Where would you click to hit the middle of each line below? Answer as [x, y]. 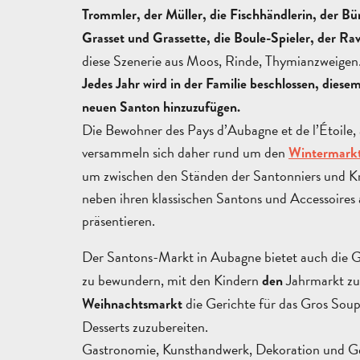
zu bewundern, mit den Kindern [172, 280]
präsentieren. [119, 220]
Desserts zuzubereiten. [145, 327]
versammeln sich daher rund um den [185, 152]
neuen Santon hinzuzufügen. [161, 107]
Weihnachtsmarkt [132, 305]
